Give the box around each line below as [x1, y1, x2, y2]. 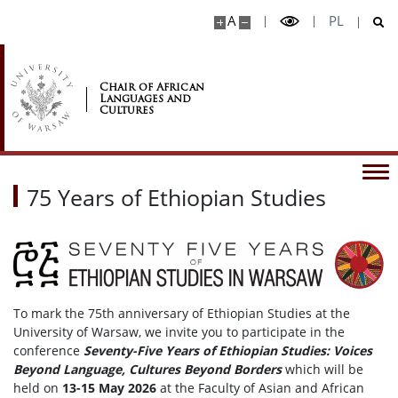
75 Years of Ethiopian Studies [27, 182, 326, 212]
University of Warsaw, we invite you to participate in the [13, 323, 345, 341]
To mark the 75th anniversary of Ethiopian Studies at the [13, 305, 350, 322]
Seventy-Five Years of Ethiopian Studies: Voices [84, 342, 372, 360]
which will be [282, 361, 363, 378]
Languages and [99, 89, 191, 107]
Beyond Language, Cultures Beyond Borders [13, 361, 282, 378]
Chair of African [99, 77, 204, 95]
